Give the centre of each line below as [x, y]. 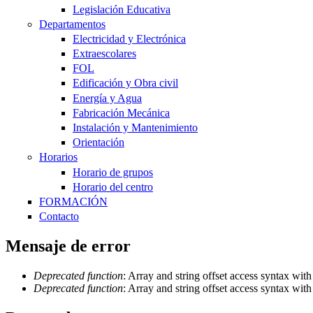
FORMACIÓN [73, 201]
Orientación [99, 143]
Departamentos [72, 24]
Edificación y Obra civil [125, 83]
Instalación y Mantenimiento [135, 128]
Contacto [59, 217]
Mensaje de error [68, 246]
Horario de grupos [113, 172]
